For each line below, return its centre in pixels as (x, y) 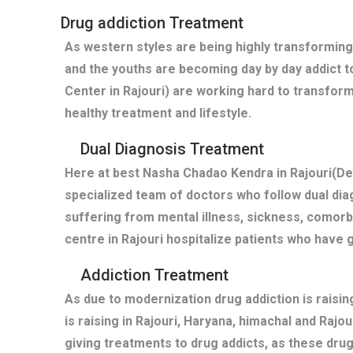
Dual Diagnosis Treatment (172, 149)
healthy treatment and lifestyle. (158, 113)
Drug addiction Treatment (152, 23)
